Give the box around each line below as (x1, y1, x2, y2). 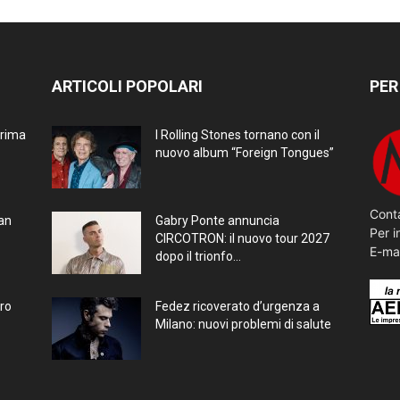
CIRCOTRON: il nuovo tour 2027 (155, 230, 329, 246)
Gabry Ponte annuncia (155, 212, 279, 228)
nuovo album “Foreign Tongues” (155, 145, 334, 160)
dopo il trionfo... (155, 248, 241, 263)
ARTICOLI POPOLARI (52, 76, 203, 96)
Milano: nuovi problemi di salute (155, 316, 331, 331)
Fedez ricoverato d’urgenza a (155, 298, 320, 313)
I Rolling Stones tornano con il (155, 127, 320, 142)
